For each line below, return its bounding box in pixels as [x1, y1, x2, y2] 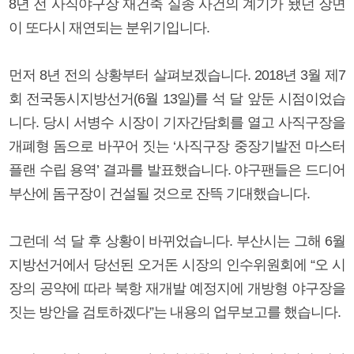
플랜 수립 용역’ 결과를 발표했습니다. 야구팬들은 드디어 [9, 161, 345, 178]
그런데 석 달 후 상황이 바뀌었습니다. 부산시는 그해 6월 [9, 232, 345, 249]
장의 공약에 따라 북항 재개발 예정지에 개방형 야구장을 [9, 280, 345, 296]
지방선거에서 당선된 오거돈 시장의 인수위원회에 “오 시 [9, 256, 345, 273]
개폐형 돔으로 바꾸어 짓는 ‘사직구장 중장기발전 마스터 [9, 137, 345, 154]
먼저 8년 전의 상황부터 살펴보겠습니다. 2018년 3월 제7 [9, 66, 345, 83]
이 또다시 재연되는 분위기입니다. [9, 19, 209, 36]
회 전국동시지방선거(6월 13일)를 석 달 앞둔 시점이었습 [9, 90, 345, 107]
